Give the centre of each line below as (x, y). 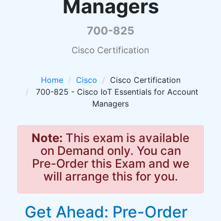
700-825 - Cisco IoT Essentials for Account (116, 92)
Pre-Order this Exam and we (110, 164)
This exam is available (126, 138)
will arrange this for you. (110, 176)
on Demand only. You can (110, 151)
